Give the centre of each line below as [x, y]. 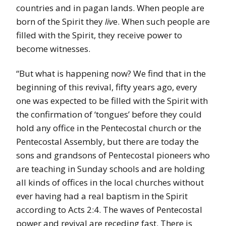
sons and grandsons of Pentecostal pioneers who [113, 155]
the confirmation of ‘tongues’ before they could [109, 115]
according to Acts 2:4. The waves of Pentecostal [109, 210]
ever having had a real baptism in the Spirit [102, 196]
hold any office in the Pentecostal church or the [109, 128]
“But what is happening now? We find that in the [111, 74]
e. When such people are [161, 22]
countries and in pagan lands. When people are [110, 8]
